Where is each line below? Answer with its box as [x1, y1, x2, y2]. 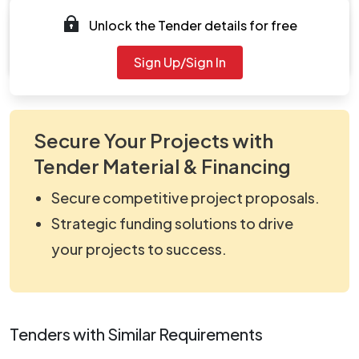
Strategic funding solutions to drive [51, 213, 293, 232]
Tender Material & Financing [34, 153, 291, 178]
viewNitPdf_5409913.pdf [71, 46, 192, 58]
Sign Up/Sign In [133, 53, 226, 71]
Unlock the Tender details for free [89, 16, 297, 34]
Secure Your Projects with [34, 127, 273, 152]
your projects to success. [51, 239, 227, 258]
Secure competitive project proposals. [51, 188, 320, 207]
